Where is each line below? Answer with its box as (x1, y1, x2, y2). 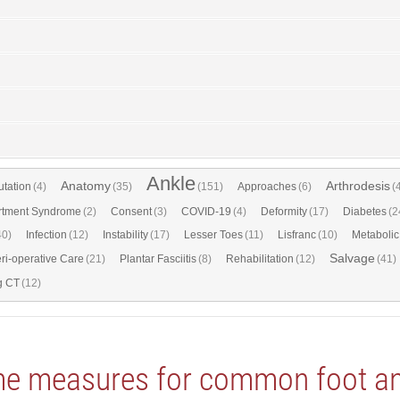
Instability (103, 228, 148, 241)
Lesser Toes (184, 228, 243, 241)
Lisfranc (278, 228, 316, 241)
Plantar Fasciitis (120, 252, 196, 265)
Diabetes (343, 204, 387, 218)
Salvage (329, 250, 375, 265)
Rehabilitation (226, 252, 294, 265)
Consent (111, 204, 152, 218)
